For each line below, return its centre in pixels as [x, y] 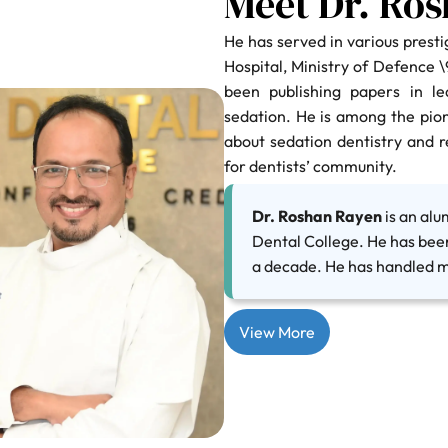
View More [277, 332]
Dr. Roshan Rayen [317, 216]
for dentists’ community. [310, 166]
